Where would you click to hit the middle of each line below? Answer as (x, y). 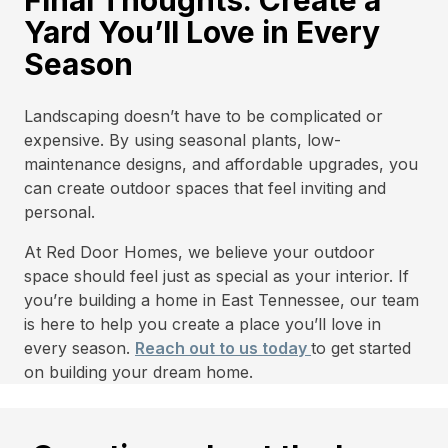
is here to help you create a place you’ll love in (202, 324)
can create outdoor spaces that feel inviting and (205, 188)
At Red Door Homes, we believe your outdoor (199, 252)
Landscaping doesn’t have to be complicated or (203, 116)
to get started (361, 348)
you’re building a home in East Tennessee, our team (221, 300)
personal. (59, 212)
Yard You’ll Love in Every (202, 32)
